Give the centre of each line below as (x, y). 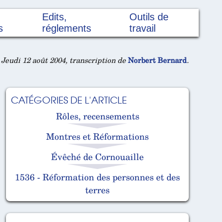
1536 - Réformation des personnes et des (97, 177)
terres (97, 190)
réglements (67, 28)
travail (142, 28)
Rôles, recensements (97, 116)
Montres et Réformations (97, 136)
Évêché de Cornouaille (97, 156)
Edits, (55, 17)
